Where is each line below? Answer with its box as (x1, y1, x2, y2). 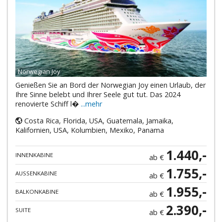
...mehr (80, 99, 102, 109)
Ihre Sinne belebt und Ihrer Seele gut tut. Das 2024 (15, 90, 180, 100)
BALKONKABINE (15, 188, 58, 196)
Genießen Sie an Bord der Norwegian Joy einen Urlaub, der (15, 80, 206, 90)
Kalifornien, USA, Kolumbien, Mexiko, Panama (15, 125, 164, 135)
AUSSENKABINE (15, 169, 54, 177)
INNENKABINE (15, 151, 53, 159)
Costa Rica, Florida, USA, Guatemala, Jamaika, (22, 115, 173, 125)
